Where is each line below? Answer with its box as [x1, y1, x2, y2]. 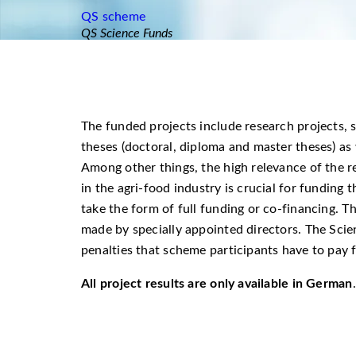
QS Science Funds [81, 27, 172, 40]
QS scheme [81, 10, 145, 23]
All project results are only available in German [81, 277, 353, 290]
